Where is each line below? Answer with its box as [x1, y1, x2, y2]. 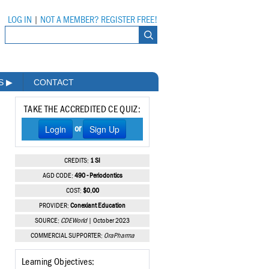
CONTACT [34, 77, 74, 88]
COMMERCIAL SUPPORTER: [30, 232, 104, 240]
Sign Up [89, 123, 119, 136]
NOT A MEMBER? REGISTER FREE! [40, 15, 157, 25]
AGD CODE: [42, 172, 74, 180]
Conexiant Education [70, 202, 125, 210]
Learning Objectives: [22, 257, 95, 267]
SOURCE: [35, 217, 61, 225]
